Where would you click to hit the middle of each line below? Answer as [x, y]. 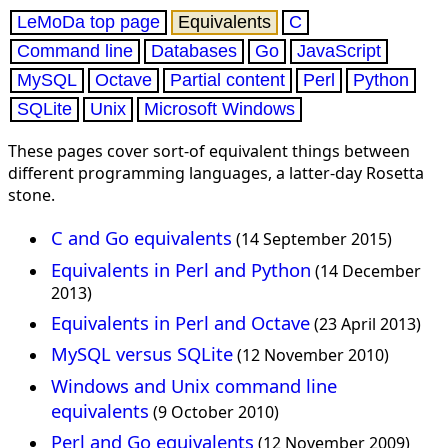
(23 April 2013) [366, 323]
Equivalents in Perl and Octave [181, 322]
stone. [31, 195]
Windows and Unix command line [194, 385]
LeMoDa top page [88, 22]
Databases [194, 51]
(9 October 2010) [214, 411]
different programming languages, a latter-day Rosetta [216, 173]
